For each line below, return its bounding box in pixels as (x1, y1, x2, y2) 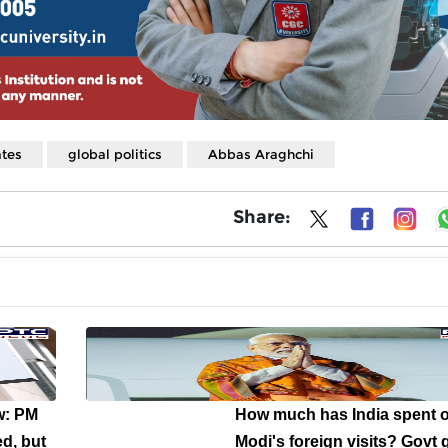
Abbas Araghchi (208, 146, 314, 163)
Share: (233, 205, 291, 228)
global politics (68, 146, 162, 163)
